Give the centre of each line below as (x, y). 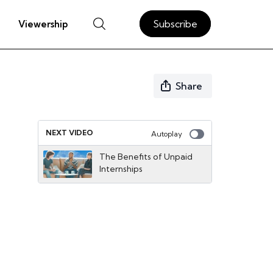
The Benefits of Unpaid (146, 157)
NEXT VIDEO (69, 133)
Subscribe (175, 23)
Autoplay (167, 134)
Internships (121, 169)
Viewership (43, 24)
